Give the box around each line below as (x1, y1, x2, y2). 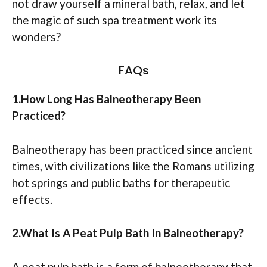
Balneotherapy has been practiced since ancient (12, 142, 253, 156)
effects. (12, 192, 52, 206)
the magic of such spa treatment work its (12, 13, 217, 27)
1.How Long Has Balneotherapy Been (12, 92, 201, 106)
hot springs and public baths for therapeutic (12, 175, 230, 190)
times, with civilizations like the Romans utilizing (12, 159, 254, 173)
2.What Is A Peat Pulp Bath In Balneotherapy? (12, 226, 244, 240)
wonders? (12, 29, 61, 44)
